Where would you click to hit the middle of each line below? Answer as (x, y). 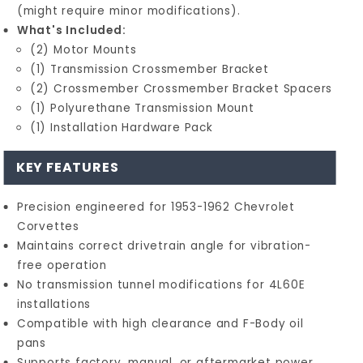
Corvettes (48, 226)
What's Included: (71, 30)
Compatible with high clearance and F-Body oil (160, 323)
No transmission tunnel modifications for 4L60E (161, 284)
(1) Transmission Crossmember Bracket (149, 69)
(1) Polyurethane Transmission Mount (142, 108)
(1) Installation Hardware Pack (121, 127)
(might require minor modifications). (128, 11)
